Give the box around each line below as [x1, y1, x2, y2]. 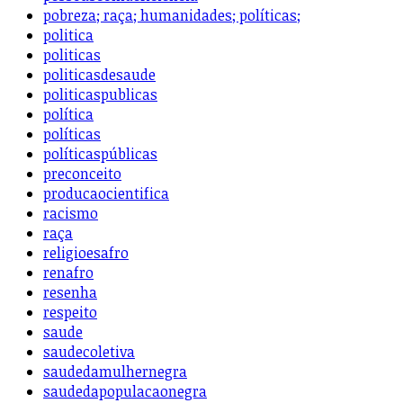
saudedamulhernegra [43, 362, 187, 382]
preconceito [43, 164, 121, 184]
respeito [43, 302, 97, 323]
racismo [43, 203, 98, 224]
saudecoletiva [43, 342, 135, 363]
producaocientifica [43, 184, 169, 204]
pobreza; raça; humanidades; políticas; [43, 5, 300, 26]
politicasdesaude [43, 65, 156, 85]
